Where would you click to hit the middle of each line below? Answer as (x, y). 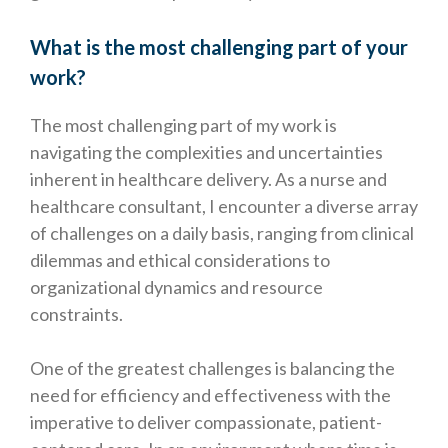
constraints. (76, 314)
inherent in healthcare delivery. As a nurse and (208, 179)
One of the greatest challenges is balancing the (212, 368)
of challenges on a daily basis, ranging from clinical (222, 233)
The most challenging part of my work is (183, 125)
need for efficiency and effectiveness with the (210, 395)
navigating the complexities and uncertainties (206, 152)
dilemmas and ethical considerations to (180, 260)
